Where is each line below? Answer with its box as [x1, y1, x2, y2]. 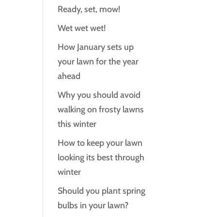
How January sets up [58, 42, 134, 52]
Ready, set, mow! [58, 4, 121, 15]
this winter [58, 119, 97, 129]
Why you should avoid [58, 90, 141, 100]
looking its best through [58, 152, 145, 163]
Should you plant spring [58, 186, 146, 196]
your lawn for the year [58, 56, 139, 67]
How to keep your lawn [58, 138, 143, 148]
